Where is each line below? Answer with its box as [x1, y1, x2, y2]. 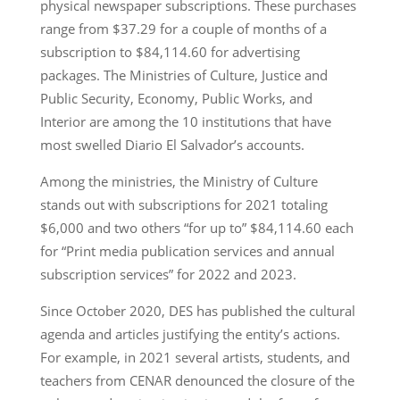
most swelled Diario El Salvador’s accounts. [39, 135, 304, 154]
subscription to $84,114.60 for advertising [39, 42, 300, 61]
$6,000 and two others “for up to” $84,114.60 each [39, 218, 354, 237]
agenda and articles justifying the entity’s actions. [39, 324, 340, 343]
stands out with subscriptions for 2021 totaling [39, 195, 328, 213]
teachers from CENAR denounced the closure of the [39, 371, 354, 389]
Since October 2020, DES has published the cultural [39, 301, 355, 320]
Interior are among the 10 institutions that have [39, 112, 331, 130]
